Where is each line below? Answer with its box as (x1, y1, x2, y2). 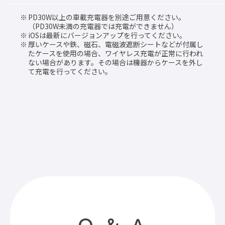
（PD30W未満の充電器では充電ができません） (28, 21, 178, 32)
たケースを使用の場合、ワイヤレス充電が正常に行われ (28, 48, 203, 59)
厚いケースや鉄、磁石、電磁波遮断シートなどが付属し (28, 39, 203, 50)
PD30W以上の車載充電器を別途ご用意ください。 (28, 12, 185, 23)
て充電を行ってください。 (28, 66, 112, 77)
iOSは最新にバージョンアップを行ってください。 (28, 30, 186, 41)
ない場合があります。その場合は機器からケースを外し (28, 57, 203, 68)
